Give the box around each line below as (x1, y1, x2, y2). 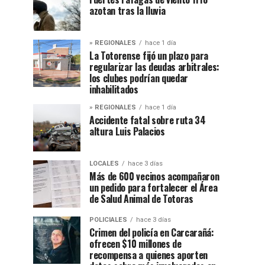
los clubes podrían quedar (89, 71, 188, 85)
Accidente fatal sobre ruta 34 (89, 113, 206, 127)
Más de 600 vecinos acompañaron (89, 169, 219, 183)
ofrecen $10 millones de (89, 237, 182, 251)
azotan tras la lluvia (89, 4, 166, 18)
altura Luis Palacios (89, 124, 165, 138)
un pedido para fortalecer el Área (89, 180, 218, 195)
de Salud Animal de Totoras (89, 192, 193, 206)
